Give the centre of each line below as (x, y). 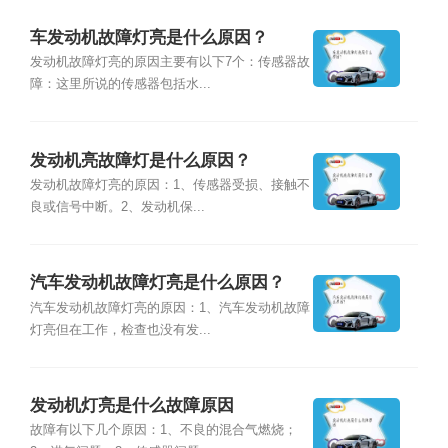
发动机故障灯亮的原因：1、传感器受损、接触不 (169, 184)
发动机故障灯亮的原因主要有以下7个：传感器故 (169, 62)
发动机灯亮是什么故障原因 (131, 406)
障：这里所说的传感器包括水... (120, 84)
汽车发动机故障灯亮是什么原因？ (157, 283)
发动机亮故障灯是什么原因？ (140, 160)
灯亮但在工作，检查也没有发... (120, 329)
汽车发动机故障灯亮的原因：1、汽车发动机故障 (169, 307)
